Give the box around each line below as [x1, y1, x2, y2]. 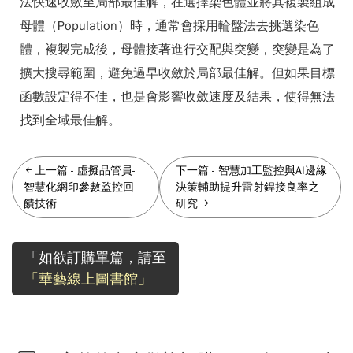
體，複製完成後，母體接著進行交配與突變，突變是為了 [20, 42, 335, 58]
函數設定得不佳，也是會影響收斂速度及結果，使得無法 [20, 89, 335, 105]
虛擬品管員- [77, 164, 136, 177]
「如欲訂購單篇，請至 [24, 249, 166, 266]
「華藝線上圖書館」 [24, 270, 152, 288]
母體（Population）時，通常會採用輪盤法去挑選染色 [20, 18, 319, 34]
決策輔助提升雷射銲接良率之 [176, 180, 320, 194]
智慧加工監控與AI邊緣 [218, 164, 328, 177]
